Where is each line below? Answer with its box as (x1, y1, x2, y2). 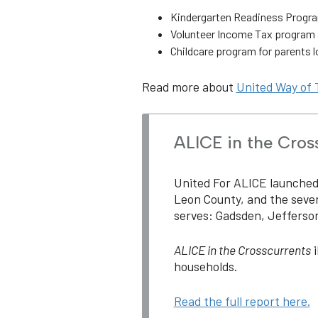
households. (173, 258, 237, 274)
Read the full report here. (173, 293, 310, 309)
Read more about (141, 78, 236, 94)
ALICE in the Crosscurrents (173, 241, 311, 258)
